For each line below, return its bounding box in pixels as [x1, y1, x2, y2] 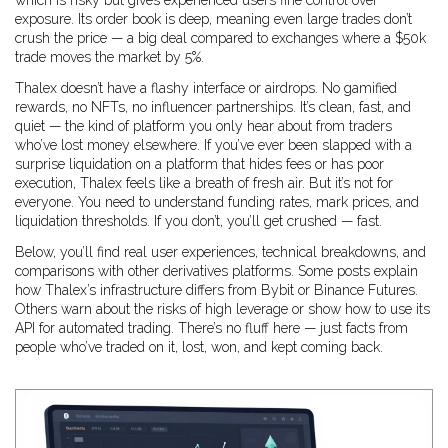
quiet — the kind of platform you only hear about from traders [15, 118, 392, 134]
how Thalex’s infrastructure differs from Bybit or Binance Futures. [15, 282, 418, 298]
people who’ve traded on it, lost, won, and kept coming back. [15, 339, 383, 355]
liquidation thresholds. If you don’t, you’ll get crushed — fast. [15, 213, 382, 229]
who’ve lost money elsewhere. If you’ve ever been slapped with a [15, 137, 412, 153]
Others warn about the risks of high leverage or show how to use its [15, 301, 430, 317]
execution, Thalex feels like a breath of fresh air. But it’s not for [15, 175, 393, 191]
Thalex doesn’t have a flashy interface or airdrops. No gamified [15, 80, 397, 96]
